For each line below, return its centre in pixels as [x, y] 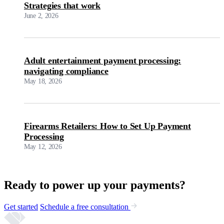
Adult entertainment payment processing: [103, 60]
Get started [21, 206]
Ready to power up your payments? [95, 185]
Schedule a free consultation [85, 206]
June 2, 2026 [41, 15]
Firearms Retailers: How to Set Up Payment [107, 126]
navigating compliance [66, 71]
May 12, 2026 [43, 146]
